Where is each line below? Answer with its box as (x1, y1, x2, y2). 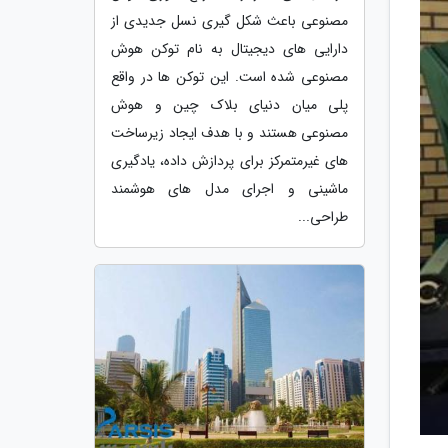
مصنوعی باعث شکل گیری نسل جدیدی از (111, 9, 348, 32)
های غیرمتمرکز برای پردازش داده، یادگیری (111, 149, 348, 172)
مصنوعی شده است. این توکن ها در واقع (111, 65, 348, 88)
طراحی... (298, 205, 348, 228)
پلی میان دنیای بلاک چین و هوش (111, 93, 348, 116)
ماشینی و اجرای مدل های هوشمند (111, 177, 348, 200)
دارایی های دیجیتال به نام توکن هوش (111, 37, 348, 60)
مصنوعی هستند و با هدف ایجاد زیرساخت (111, 121, 348, 144)
